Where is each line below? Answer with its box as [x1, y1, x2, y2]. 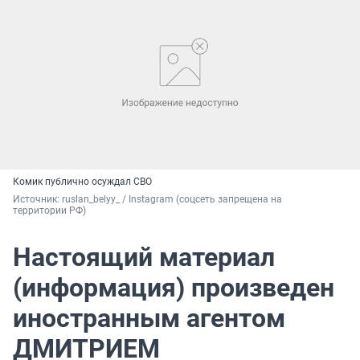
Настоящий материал [13, 242, 275, 273]
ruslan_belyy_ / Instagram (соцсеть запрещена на [62, 194, 282, 206]
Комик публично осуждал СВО [13, 176, 152, 188]
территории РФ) [13, 205, 86, 217]
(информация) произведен [13, 272, 334, 304]
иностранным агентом [13, 303, 285, 334]
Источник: [13, 194, 62, 206]
